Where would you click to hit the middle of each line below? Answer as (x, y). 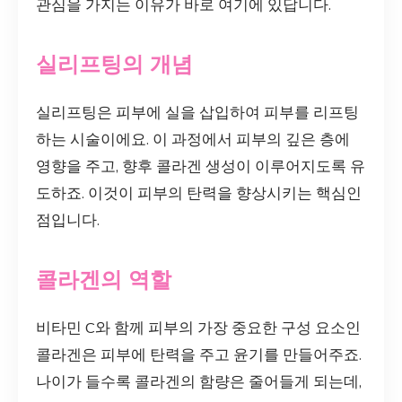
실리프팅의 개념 (114, 65)
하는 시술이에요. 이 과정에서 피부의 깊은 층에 (193, 139)
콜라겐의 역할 (104, 280)
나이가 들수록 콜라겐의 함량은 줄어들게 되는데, (199, 381)
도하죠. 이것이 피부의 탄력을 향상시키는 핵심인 (199, 193)
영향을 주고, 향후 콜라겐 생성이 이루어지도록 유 (201, 166)
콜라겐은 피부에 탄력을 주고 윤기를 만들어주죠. (199, 354)
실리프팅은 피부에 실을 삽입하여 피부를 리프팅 (197, 112)
